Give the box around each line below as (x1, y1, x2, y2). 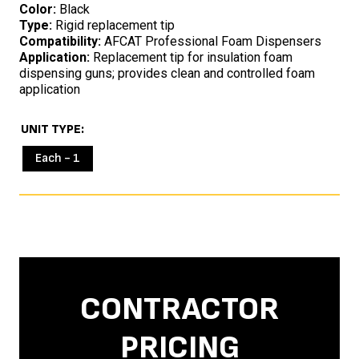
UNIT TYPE (21, 122, 81, 138)
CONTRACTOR (80, 290, 279, 329)
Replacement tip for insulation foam (90, 50, 292, 66)
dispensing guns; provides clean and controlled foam (19, 66, 315, 82)
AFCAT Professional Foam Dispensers (101, 34, 321, 50)
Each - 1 (35, 151, 80, 167)
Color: (19, 2, 56, 18)
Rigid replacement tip (52, 18, 175, 34)
